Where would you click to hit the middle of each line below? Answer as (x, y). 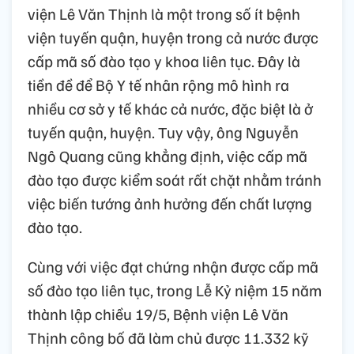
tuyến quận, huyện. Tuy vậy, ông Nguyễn (163, 132)
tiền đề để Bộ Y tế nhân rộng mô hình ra (158, 85)
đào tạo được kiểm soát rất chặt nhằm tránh (175, 180)
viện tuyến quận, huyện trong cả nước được (173, 38)
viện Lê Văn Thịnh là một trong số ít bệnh (164, 14)
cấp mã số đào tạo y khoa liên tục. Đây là (164, 61)
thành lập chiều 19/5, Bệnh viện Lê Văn (158, 314)
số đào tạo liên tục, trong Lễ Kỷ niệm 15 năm (175, 290)
